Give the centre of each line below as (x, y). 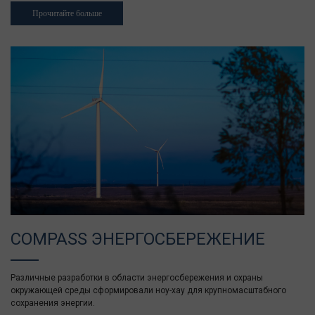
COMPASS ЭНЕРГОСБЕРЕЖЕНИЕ (138, 239)
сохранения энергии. (53, 303)
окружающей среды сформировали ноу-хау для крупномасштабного (148, 291)
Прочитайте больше (67, 14)
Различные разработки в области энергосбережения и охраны (137, 278)
